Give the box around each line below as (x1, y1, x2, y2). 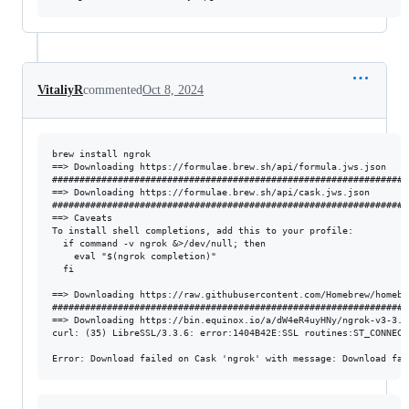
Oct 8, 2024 (142, 82, 204, 97)
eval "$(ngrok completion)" (52, 250, 216, 261)
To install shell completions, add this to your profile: (52, 225, 353, 236)
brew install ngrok (52, 148, 151, 159)
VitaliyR (37, 82, 83, 97)
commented (83, 82, 142, 97)
